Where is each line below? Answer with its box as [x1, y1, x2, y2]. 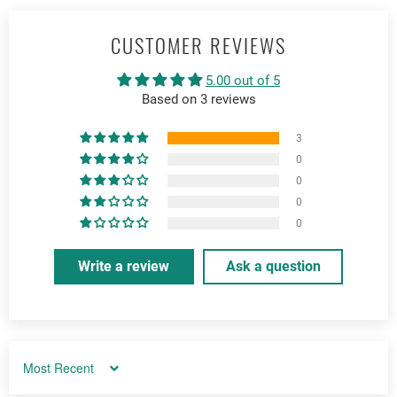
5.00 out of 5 [206, 73, 280, 90]
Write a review [78, 258, 170, 276]
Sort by [22, 367, 58, 381]
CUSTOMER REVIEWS [111, 30, 286, 61]
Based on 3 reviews [141, 91, 256, 108]
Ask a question [225, 258, 321, 276]
